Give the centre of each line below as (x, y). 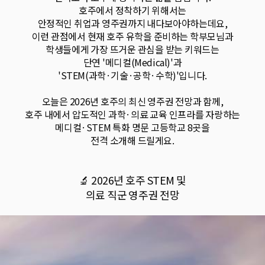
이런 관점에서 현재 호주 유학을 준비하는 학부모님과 (132, 36)
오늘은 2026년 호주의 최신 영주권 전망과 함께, (132, 101)
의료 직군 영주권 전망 (132, 195)
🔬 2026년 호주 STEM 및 (132, 180)
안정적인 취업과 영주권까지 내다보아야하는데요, (132, 23)
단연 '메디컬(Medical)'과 (132, 62)
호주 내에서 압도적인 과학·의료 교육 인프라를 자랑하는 (132, 114)
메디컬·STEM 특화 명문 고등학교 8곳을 (132, 127)
